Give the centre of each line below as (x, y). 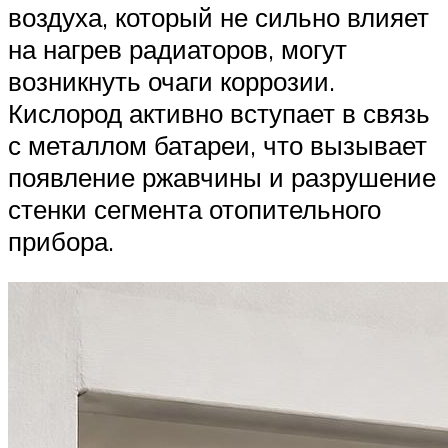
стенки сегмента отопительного (194, 208)
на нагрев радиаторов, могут (177, 48)
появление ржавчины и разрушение (222, 176)
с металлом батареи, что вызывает (217, 144)
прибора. (61, 240)
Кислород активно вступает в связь (219, 112)
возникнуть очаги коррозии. (171, 80)
